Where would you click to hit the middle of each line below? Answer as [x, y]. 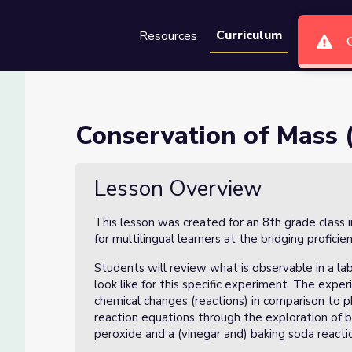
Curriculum [249, 35]
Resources [168, 36]
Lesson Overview [178, 189]
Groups [321, 36]
